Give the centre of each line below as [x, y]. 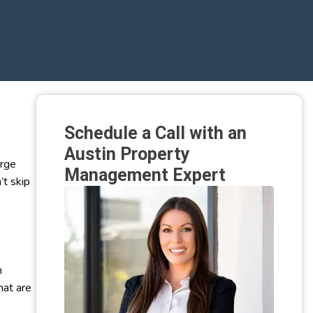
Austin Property [127, 154]
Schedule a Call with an [155, 133]
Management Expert [145, 175]
